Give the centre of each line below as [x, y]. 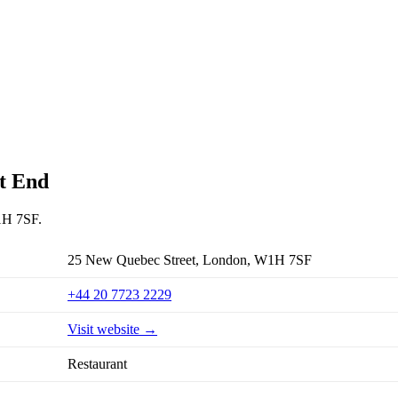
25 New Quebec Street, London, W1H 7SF [190, 260]
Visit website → [112, 330]
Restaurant [97, 364]
